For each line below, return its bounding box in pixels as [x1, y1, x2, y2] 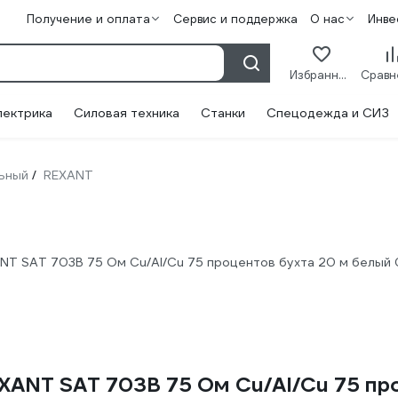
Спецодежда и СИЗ [267, 105, 389, 121]
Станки [201, 105, 245, 121]
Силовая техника [74, 105, 179, 121]
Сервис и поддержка [172, 12, 298, 27]
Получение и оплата [26, 12, 150, 27]
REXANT [44, 167, 93, 183]
